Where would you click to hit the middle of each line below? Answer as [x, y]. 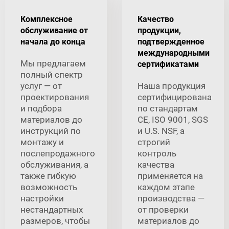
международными [174, 53]
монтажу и [42, 142]
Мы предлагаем [53, 64]
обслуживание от [54, 31]
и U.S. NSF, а [161, 131]
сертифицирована [175, 97]
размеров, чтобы [55, 221]
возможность [49, 187]
